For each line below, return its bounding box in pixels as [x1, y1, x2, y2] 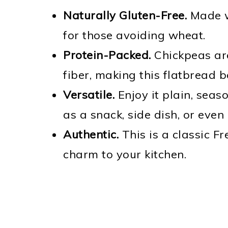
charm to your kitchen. [63, 147, 186, 161]
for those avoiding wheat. [63, 28, 206, 42]
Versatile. [63, 88, 115, 102]
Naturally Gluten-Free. [63, 8, 187, 22]
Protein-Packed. [63, 48, 151, 62]
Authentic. [63, 127, 119, 141]
